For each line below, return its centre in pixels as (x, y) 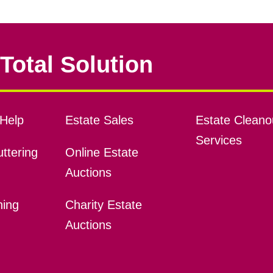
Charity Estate (103, 205)
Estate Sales (99, 120)
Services (218, 140)
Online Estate (101, 153)
